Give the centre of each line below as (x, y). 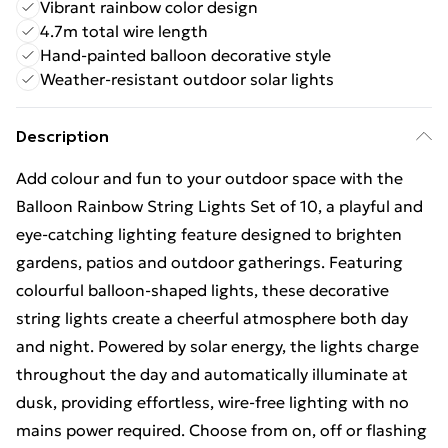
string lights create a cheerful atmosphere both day (212, 318)
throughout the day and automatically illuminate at (212, 374)
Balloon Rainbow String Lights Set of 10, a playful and (219, 206)
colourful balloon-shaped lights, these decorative (202, 290)
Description (62, 136)
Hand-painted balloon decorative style (185, 55)
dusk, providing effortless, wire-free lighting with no (212, 402)
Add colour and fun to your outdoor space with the (209, 178)
